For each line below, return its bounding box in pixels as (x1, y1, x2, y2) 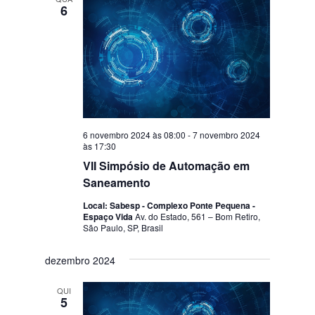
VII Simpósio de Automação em (83, 157, 250, 174)
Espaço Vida (83, 210, 136, 223)
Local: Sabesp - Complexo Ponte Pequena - (83, 198, 256, 212)
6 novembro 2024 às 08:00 (83, 128, 186, 141)
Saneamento (83, 174, 151, 191)
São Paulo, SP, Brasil (83, 221, 164, 233)
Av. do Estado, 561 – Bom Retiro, (135, 210, 261, 222)
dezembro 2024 (45, 252, 116, 267)
